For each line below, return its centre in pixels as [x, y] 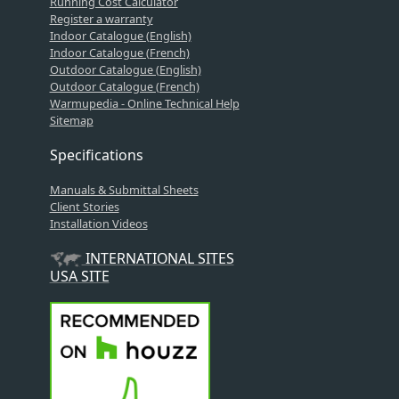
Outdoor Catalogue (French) [124, 87]
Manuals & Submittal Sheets [124, 190]
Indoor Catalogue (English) [120, 36]
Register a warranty [101, 19]
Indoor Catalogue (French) [119, 53]
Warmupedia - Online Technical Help [144, 104]
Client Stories [84, 207]
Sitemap [71, 121]
